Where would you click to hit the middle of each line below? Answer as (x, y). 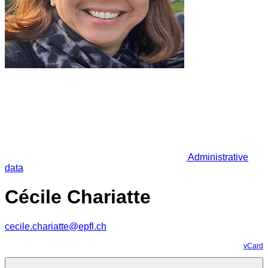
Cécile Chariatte (78, 197)
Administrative (217, 157)
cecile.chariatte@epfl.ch (56, 226)
